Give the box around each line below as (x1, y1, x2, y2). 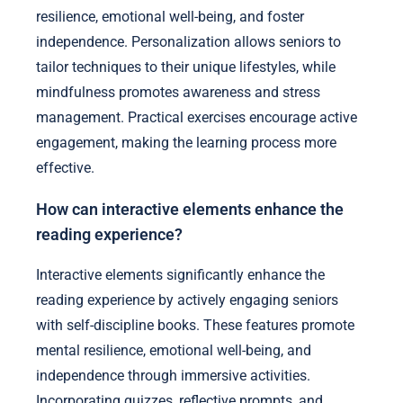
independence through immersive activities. (36, 367, 310, 385)
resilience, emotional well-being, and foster (36, 7, 304, 25)
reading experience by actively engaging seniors (36, 291, 338, 309)
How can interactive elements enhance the (36, 200, 344, 219)
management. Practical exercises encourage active (36, 108, 357, 126)
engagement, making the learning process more (36, 133, 336, 151)
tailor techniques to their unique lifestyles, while (36, 58, 336, 76)
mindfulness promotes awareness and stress (36, 83, 320, 101)
